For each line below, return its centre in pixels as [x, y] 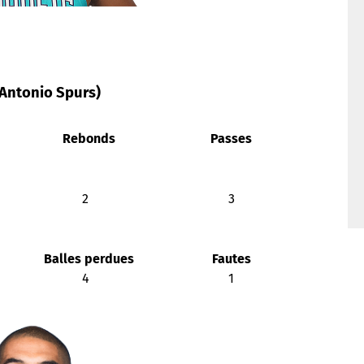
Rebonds [87, 139]
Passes [230, 139]
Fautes [230, 259]
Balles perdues [87, 259]
